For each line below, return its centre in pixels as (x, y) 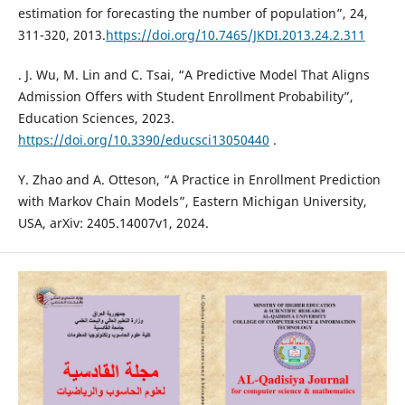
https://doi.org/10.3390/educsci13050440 (143, 139)
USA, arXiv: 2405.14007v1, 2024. (113, 222)
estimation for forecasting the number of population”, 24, (193, 13)
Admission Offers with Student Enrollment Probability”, (185, 96)
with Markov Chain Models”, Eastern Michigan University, (192, 201)
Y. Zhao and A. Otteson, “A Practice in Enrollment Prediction (199, 179)
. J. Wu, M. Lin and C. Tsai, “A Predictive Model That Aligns (193, 74)
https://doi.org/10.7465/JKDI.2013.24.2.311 (235, 34)
